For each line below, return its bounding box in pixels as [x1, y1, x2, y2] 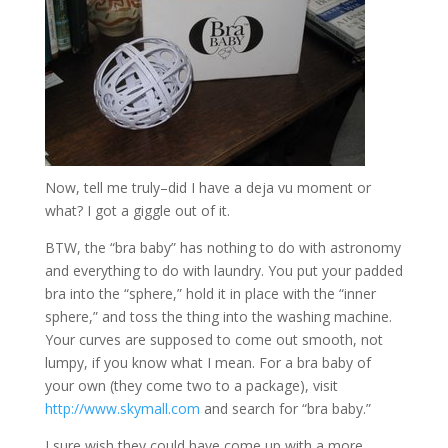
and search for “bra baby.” [199, 399, 371, 418]
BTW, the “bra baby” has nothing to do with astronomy [44, 238, 401, 257]
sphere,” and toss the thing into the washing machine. [44, 307, 392, 326]
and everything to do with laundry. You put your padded [44, 261, 403, 280]
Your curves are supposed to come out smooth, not [44, 330, 383, 349]
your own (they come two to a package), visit [44, 376, 338, 395]
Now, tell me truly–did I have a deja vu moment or [44, 178, 371, 197]
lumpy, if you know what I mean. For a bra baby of [44, 353, 371, 372]
